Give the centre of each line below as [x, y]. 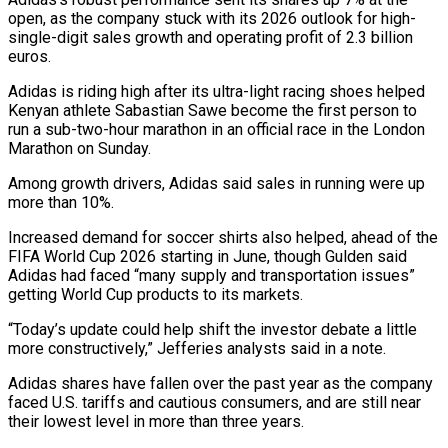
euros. [29, 56]
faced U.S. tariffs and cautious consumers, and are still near [214, 402]
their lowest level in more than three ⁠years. [156, 421]
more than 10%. [61, 202]
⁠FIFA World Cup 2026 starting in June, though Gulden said [207, 256]
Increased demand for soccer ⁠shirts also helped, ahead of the [223, 237]
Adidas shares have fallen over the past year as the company [220, 383]
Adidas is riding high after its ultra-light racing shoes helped [216, 91]
